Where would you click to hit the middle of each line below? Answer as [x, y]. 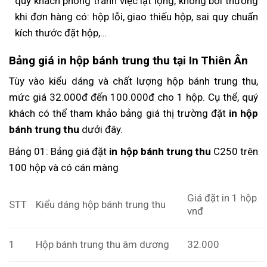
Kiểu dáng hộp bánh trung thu [101, 204]
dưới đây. [102, 130]
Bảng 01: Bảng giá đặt [58, 152]
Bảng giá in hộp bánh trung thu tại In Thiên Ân [128, 60]
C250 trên [235, 152]
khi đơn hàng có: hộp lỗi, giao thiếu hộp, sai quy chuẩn [136, 17]
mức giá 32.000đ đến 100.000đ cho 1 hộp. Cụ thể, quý [133, 97]
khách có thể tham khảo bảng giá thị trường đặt [119, 114]
